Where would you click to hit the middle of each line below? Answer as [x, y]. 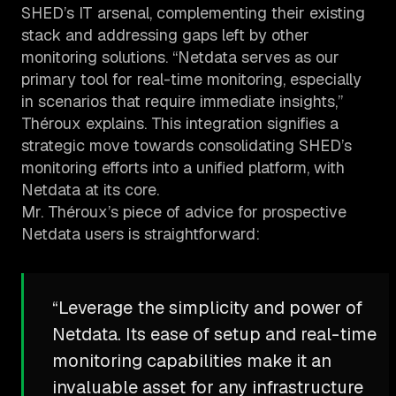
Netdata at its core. [90, 190]
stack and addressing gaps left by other [165, 35]
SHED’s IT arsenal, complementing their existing [193, 13]
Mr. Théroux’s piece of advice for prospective [184, 212]
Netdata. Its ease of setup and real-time [214, 335]
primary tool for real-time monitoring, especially [191, 80]
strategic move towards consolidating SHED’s [187, 146]
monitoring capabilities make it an [192, 361]
